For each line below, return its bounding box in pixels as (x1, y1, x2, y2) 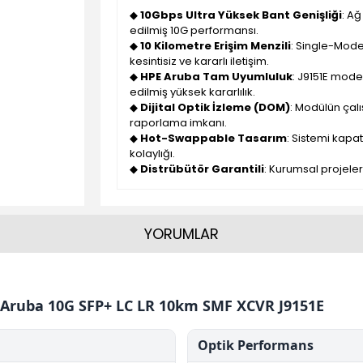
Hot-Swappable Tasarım (140, 130, 287, 146)
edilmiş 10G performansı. (130, 23, 258, 38)
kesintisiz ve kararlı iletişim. (130, 53, 269, 69)
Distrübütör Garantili (140, 161, 264, 177)
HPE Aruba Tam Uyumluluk (140, 69, 293, 84)
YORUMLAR (144, 224, 219, 244)
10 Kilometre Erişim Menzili (140, 38, 291, 53)
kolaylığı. (130, 146, 175, 161)
